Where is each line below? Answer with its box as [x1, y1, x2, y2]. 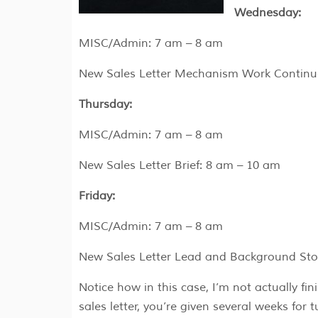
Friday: [78, 189, 115, 204]
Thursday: [78, 97, 132, 112]
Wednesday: [234, 6, 301, 21]
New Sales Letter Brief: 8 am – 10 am [78, 158, 280, 173]
